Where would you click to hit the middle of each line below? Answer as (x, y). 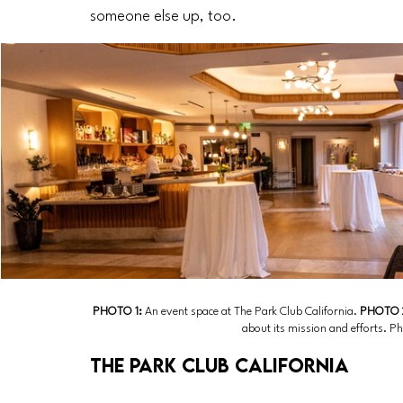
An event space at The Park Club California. (251, 312)
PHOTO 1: (119, 312)
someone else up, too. (163, 16)
